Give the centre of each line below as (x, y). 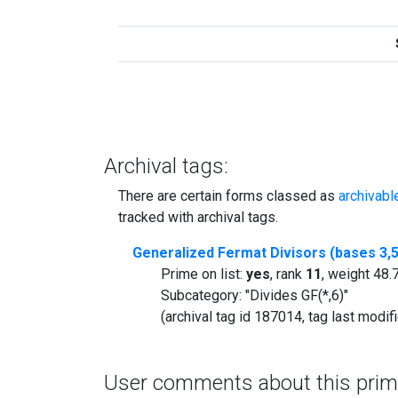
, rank (288, 274)
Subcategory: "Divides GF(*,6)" (255, 295)
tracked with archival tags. (198, 217)
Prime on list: (203, 274)
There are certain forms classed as (228, 195)
